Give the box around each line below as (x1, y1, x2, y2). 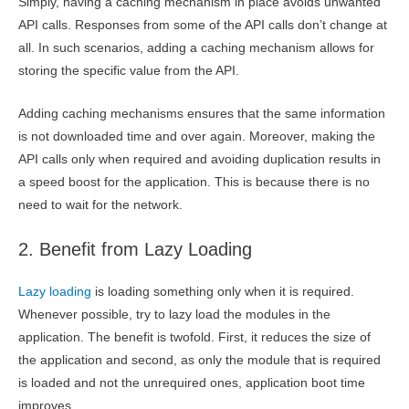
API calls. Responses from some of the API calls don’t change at (18, 18, 387, 33)
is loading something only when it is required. (91, 284, 354, 299)
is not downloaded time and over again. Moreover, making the (18, 130, 375, 144)
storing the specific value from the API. (18, 64, 239, 79)
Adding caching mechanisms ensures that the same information (18, 107, 385, 121)
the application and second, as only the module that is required (18, 352, 381, 367)
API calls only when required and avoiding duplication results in (18, 152, 381, 167)
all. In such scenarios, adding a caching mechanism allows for (18, 41, 374, 56)
